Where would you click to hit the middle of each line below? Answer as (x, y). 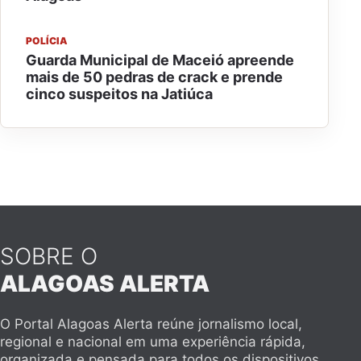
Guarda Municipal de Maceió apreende (160, 60)
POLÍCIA (47, 41)
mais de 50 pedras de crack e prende (154, 77)
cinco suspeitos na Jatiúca (119, 94)
